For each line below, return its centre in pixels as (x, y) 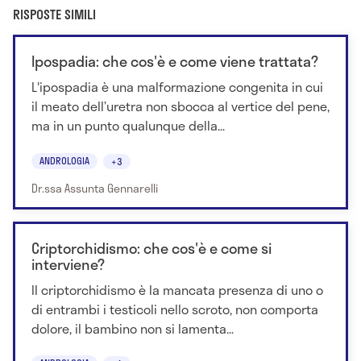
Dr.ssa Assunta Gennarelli (95, 188)
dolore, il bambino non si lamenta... (133, 328)
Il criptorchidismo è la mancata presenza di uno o (177, 289)
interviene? (68, 264)
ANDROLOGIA (64, 160)
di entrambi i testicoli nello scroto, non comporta (175, 309)
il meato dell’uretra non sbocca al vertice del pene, (180, 106)
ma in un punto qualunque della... (128, 126)
